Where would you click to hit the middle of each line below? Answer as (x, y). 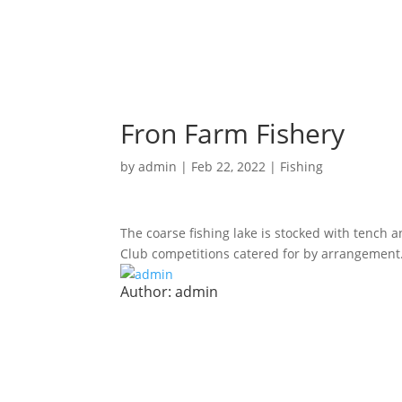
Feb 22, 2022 (229, 166)
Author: (148, 292)
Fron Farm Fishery (233, 133)
